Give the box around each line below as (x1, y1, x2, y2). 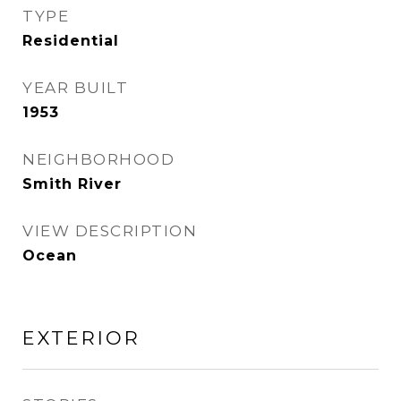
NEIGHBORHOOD (22, 150, 175, 168)
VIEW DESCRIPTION (22, 222, 197, 240)
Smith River (22, 175, 122, 192)
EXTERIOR (22, 327, 141, 349)
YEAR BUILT (22, 79, 128, 97)
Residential (22, 32, 119, 49)
